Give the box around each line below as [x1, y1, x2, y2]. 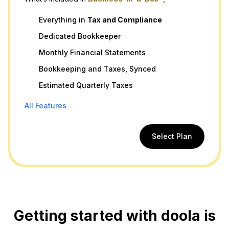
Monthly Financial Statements [39, 48, 146, 57]
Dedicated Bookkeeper [39, 31, 121, 40]
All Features [25, 101, 66, 110]
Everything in [39, 15, 87, 24]
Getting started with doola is [13, 207, 216, 225]
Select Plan [152, 131, 192, 141]
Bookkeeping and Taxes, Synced [39, 64, 156, 73]
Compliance [116, 15, 162, 24]
